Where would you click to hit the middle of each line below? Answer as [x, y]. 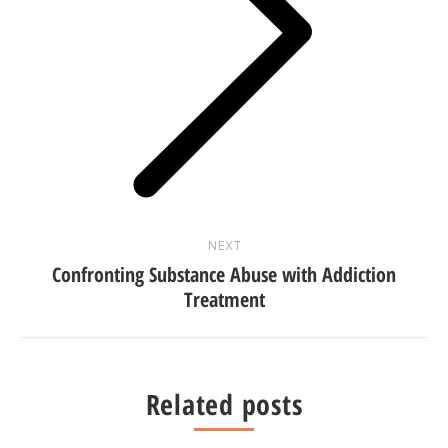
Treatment [224, 299]
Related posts [224, 403]
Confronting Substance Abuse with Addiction [224, 274]
